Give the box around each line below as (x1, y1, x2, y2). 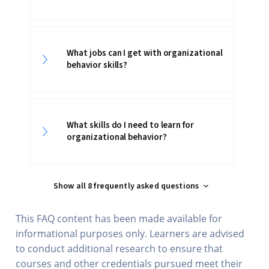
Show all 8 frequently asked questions (53, 180, 199, 192)
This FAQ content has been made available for (16, 212, 223, 225)
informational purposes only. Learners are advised (16, 227, 245, 240)
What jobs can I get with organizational (67, 47, 223, 59)
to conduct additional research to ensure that (16, 242, 223, 255)
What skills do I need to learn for (67, 119, 194, 131)
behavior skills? (67, 59, 128, 71)
